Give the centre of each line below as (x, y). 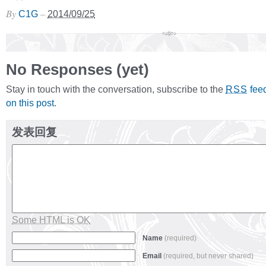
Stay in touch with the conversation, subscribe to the (116, 89)
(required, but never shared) (208, 256)
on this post (30, 103)
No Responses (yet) (77, 69)
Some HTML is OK (51, 220)
